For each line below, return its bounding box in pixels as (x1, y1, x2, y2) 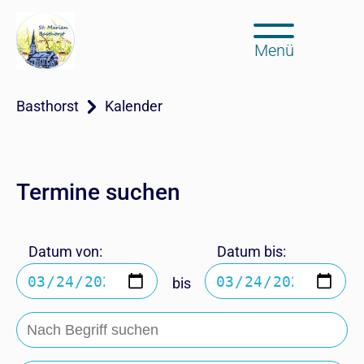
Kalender (105, 97, 162, 115)
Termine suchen (16, 179, 180, 206)
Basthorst (16, 97, 79, 115)
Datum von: (28, 243, 102, 260)
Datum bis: (217, 243, 286, 260)
